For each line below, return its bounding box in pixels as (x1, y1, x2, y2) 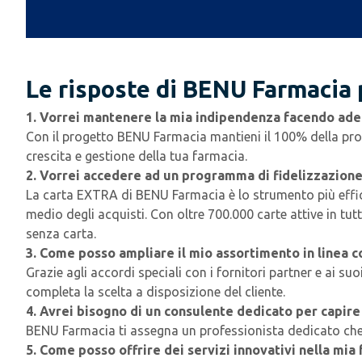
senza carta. (26, 226, 96, 242)
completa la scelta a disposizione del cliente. (26, 284, 285, 300)
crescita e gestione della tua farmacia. (26, 149, 247, 164)
